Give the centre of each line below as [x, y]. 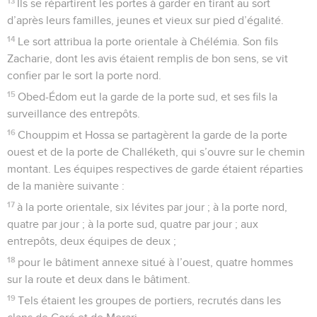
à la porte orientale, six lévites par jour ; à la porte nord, [152, 207]
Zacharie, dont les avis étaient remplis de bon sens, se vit [148, 58]
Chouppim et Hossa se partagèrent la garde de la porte [153, 135]
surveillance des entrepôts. [74, 114]
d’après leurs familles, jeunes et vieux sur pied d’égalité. [145, 20]
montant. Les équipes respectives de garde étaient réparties [155, 169]
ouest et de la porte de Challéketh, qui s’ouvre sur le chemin [156, 152]
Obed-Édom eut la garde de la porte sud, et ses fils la [148, 97]
